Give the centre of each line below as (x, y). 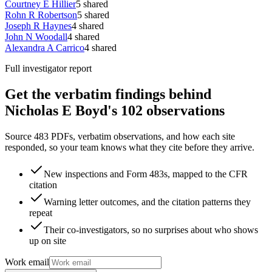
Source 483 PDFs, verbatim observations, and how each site (120, 136)
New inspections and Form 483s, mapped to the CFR (146, 174)
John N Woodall (36, 36)
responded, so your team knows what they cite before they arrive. (130, 147)
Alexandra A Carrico (45, 47)
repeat (41, 212)
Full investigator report (48, 68)
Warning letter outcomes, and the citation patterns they (147, 202)
